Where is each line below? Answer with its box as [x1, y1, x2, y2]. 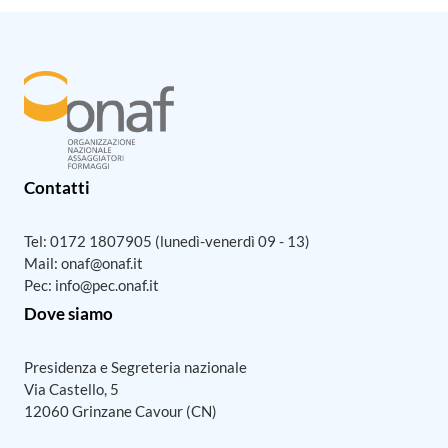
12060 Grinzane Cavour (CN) [23, 401, 217, 420]
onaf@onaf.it [60, 253, 143, 272]
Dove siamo [23, 302, 113, 324]
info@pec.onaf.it [54, 275, 159, 294]
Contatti [23, 176, 90, 198]
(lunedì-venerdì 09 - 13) [151, 231, 310, 250]
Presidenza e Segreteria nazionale [23, 357, 247, 376]
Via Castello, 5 [23, 379, 119, 398]
